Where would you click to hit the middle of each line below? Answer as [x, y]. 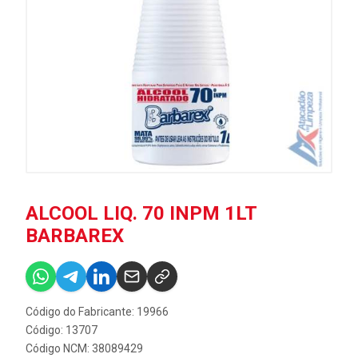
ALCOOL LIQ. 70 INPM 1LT [141, 213]
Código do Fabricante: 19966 [97, 312]
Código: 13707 [62, 330]
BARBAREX [75, 236]
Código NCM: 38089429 [84, 348]
